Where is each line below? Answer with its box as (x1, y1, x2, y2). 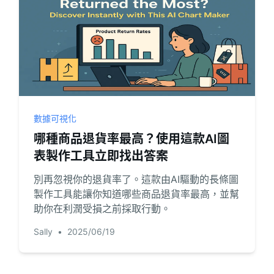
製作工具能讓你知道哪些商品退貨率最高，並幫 (33, 188, 239, 200)
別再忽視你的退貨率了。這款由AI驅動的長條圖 (33, 173, 239, 185)
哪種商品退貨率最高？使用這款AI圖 (33, 131, 229, 146)
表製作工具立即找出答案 (33, 149, 168, 163)
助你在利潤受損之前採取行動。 (33, 202, 171, 215)
